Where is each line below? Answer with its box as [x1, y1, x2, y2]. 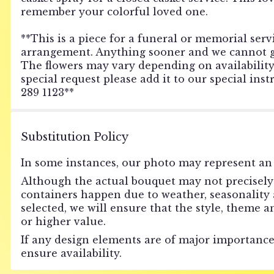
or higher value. [20, 215, 106, 228]
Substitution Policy [20, 130, 128, 144]
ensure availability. [20, 246, 122, 259]
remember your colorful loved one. [20, 5, 208, 18]
